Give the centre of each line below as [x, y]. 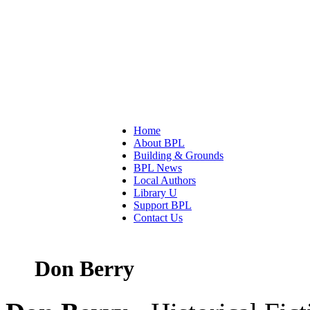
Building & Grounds [179, 155]
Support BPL [163, 205]
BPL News [158, 168]
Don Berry [84, 269]
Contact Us [158, 218]
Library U [155, 193]
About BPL [159, 143]
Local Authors [165, 180]
